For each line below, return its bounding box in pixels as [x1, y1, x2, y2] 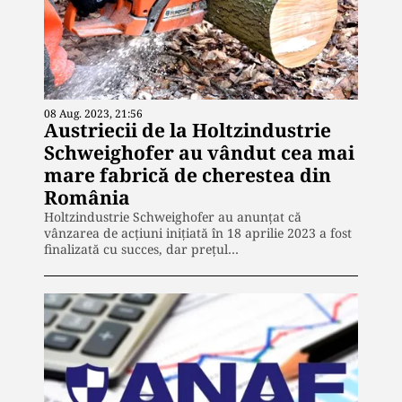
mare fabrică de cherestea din [44, 162, 331, 188]
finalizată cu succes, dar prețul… [44, 240, 239, 258]
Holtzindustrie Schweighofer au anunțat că [44, 208, 301, 226]
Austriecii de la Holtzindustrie [44, 118, 331, 144]
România [44, 185, 130, 211]
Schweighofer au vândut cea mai [44, 140, 354, 166]
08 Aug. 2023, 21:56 [44, 106, 143, 122]
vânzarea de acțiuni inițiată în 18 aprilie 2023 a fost [44, 224, 352, 242]
